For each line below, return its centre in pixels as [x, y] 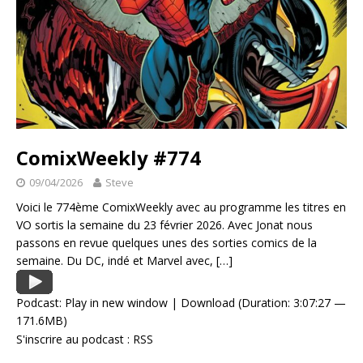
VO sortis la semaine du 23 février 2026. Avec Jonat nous [164, 225]
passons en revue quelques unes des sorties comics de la [167, 243]
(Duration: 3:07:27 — [290, 303]
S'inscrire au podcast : [75, 340]
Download [208, 303]
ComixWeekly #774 [109, 158]
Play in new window [116, 303]
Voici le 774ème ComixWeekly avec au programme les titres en [181, 207]
